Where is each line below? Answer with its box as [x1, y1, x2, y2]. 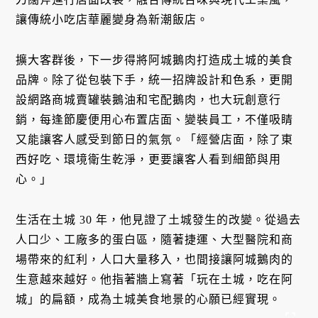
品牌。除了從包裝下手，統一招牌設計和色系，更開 [16, 74, 294, 87]
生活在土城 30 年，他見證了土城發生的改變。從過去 [16, 213, 302, 226]
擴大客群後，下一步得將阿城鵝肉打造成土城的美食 [16, 54, 294, 67]
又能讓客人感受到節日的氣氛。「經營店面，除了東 [16, 133, 294, 146]
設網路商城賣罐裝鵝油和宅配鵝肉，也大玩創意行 [16, 94, 282, 106]
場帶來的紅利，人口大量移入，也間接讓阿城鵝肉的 [16, 253, 294, 265]
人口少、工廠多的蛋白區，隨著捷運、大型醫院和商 [16, 233, 294, 246]
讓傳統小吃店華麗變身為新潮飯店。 [16, 13, 209, 26]
